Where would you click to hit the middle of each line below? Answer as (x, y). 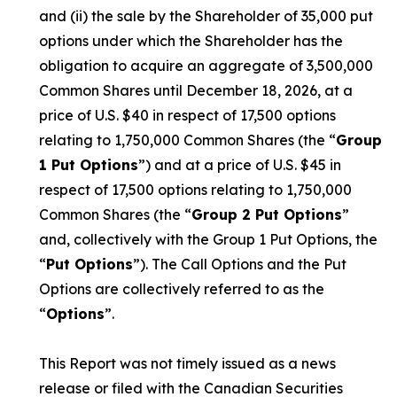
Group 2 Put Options (267, 214)
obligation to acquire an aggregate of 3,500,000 (206, 66)
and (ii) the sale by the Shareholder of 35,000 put (206, 16)
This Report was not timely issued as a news (187, 363)
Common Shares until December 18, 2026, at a (196, 90)
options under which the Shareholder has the (191, 41)
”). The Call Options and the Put (240, 264)
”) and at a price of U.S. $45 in (240, 165)
